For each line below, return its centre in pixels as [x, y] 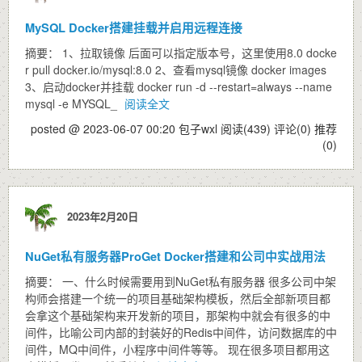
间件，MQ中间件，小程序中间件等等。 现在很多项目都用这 [177, 349]
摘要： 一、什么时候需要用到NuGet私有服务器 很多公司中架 [181, 281]
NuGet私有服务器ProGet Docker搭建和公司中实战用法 [175, 256]
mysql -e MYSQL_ [73, 103]
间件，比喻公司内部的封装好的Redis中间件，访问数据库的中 [181, 332]
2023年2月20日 [99, 216]
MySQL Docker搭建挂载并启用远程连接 [134, 27]
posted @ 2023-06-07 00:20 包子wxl [126, 128]
